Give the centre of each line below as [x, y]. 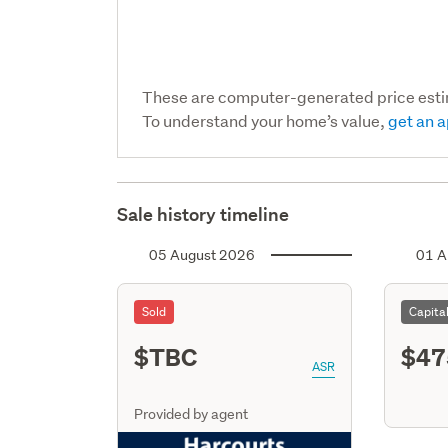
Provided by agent [191, 413]
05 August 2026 [202, 254]
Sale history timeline [203, 214]
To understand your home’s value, [265, 120]
